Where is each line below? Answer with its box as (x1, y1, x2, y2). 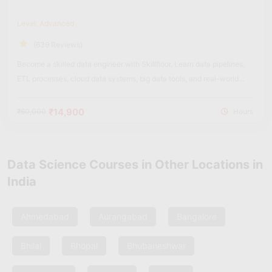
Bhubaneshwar (127, 240, 186, 251)
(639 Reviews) (33, 40, 83, 50)
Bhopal (70, 240, 98, 251)
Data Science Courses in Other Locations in (7, 157, 263, 172)
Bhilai (21, 240, 41, 251)
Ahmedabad (21, 211, 69, 222)
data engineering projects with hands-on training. (17, 89, 183, 98)
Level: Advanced (17, 19, 74, 29)
